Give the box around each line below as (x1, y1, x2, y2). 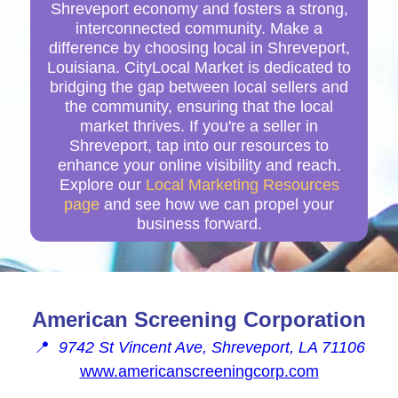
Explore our (59, 175, 146, 194)
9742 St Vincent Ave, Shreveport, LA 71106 (58, 338, 365, 356)
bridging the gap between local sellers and (50, 77, 348, 96)
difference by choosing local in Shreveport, (48, 38, 350, 57)
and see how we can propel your (99, 195, 334, 213)
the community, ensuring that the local (65, 97, 333, 115)
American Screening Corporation (32, 306, 366, 331)
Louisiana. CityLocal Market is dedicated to (47, 58, 351, 76)
